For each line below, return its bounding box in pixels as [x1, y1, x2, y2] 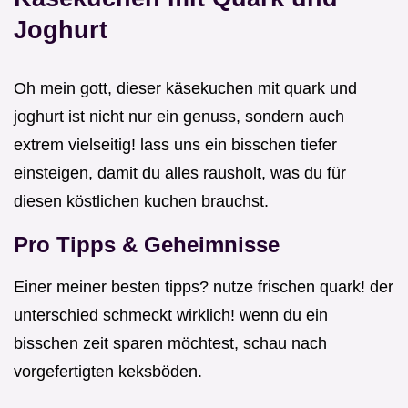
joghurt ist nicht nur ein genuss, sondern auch [14, 107, 344, 127]
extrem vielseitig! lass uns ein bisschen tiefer [14, 136, 337, 155]
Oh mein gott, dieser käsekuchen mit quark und [14, 79, 357, 98]
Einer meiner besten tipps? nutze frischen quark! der [14, 278, 393, 297]
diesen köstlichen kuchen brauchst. [14, 192, 269, 211]
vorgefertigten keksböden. [14, 362, 202, 382]
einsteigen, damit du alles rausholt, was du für [14, 164, 346, 183]
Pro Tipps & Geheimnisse [14, 232, 280, 258]
